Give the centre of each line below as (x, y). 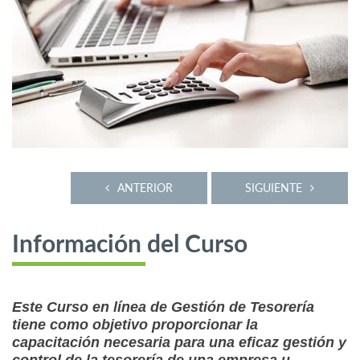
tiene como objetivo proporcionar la (135, 325)
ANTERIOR (145, 188)
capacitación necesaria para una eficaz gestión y (179, 343)
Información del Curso (130, 245)
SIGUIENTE (274, 188)
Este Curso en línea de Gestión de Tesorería (163, 307)
